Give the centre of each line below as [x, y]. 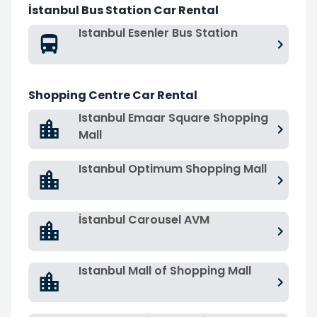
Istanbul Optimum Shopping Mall [173, 168]
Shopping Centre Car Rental [113, 95]
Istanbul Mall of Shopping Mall [165, 270]
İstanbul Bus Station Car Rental [123, 10]
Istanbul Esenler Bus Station [158, 33]
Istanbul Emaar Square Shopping [173, 117]
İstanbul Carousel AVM [144, 219]
